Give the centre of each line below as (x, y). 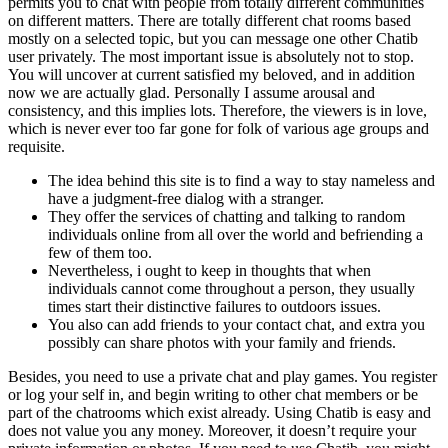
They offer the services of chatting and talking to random (226, 216)
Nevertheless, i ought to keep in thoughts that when (209, 270)
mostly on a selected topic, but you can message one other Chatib (213, 38)
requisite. (36, 146)
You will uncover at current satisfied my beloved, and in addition (211, 74)
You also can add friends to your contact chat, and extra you (236, 324)
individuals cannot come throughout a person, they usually (231, 288)
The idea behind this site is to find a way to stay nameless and (241, 180)
